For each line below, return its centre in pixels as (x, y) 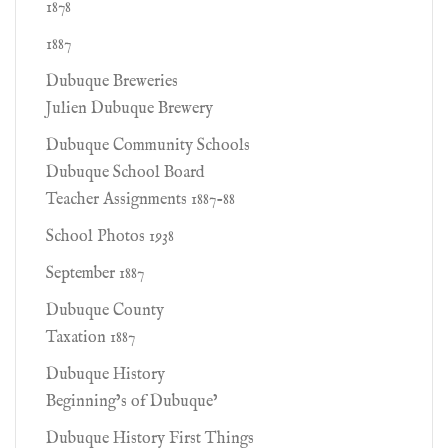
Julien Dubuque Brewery (129, 109)
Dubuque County (105, 311)
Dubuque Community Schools (148, 146)
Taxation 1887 (90, 338)
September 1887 (95, 274)
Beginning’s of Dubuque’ (132, 402)
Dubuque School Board (125, 173)
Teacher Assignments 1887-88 (140, 200)
